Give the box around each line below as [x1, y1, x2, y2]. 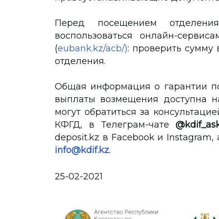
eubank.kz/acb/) [58, 43, 128, 54]
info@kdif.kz [55, 145, 109, 155]
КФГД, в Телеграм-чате [55, 119, 176, 130]
